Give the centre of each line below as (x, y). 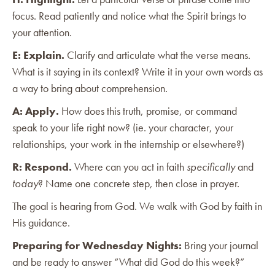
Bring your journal (220, 245)
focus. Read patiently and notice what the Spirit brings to (129, 15)
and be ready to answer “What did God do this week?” (128, 261)
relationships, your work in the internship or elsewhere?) (128, 144)
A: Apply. (36, 110)
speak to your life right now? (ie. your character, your (123, 127)
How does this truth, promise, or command (148, 110)
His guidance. (41, 222)
